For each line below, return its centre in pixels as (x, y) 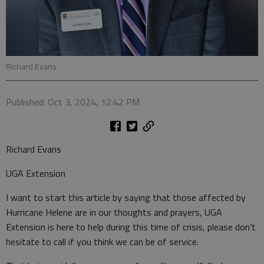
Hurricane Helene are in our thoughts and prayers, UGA (114, 212)
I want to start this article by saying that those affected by (126, 197)
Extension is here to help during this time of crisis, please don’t (131, 227)
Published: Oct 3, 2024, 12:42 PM (73, 102)
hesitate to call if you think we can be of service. (102, 242)
